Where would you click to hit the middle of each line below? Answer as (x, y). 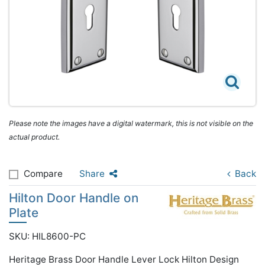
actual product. (34, 137)
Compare (43, 174)
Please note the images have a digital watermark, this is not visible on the (131, 123)
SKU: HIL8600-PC (47, 236)
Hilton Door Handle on (74, 198)
